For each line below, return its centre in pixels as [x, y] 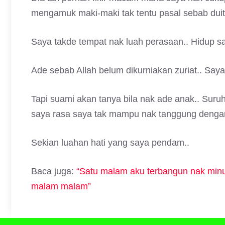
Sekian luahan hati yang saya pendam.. [110, 143]
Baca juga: [52, 171]
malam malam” [61, 186]
